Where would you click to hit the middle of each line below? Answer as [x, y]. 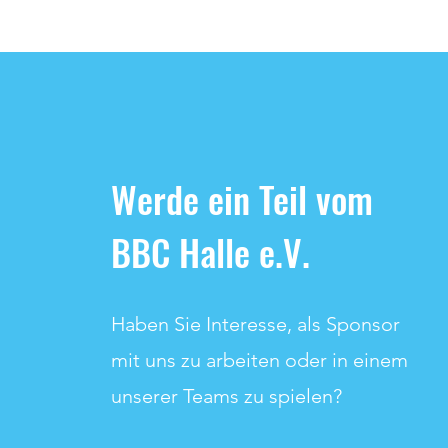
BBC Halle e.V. [210, 252]
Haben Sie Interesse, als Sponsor [255, 324]
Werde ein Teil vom [242, 199]
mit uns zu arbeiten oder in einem [259, 360]
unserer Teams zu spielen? [226, 396]
